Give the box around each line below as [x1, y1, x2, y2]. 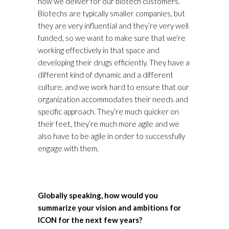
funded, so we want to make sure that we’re [38, 33, 186, 43]
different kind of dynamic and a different [38, 70, 173, 80]
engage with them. [38, 144, 99, 153]
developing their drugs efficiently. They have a [38, 58, 190, 67]
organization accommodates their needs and [38, 95, 188, 104]
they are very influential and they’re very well [38, 21, 189, 31]
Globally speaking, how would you [38, 191, 158, 200]
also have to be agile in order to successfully [38, 131, 185, 141]
